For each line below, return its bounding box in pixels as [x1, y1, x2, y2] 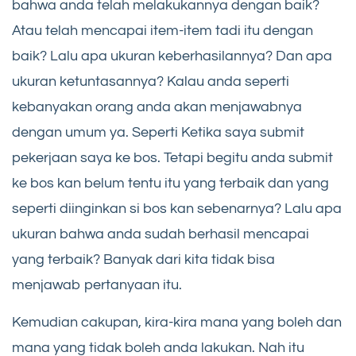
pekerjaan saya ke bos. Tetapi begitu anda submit [12, 149, 333, 165]
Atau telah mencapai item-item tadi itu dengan [12, 22, 313, 38]
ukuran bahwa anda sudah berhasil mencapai [12, 226, 309, 242]
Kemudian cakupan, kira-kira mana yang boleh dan [12, 314, 342, 330]
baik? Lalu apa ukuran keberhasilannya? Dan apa [12, 48, 332, 64]
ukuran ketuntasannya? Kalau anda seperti [12, 73, 289, 89]
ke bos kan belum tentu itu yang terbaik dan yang [12, 175, 329, 191]
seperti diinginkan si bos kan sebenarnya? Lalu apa [12, 200, 342, 216]
